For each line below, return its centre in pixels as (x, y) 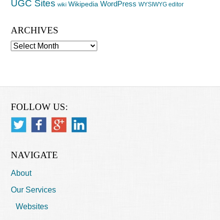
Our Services (34, 190)
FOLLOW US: (40, 107)
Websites (32, 206)
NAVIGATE (35, 155)
